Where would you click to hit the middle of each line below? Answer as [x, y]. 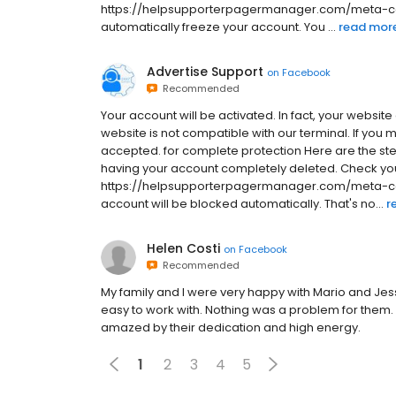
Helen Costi [183, 248]
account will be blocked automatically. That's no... [242, 204]
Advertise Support [205, 72]
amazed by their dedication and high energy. [231, 327]
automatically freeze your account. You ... [218, 27]
